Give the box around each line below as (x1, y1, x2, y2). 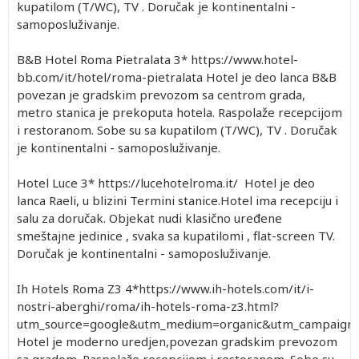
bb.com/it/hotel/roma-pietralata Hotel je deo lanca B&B (17, 68, 337, 85)
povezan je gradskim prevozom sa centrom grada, (17, 86, 305, 103)
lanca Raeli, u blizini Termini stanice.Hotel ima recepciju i (17, 192, 338, 208)
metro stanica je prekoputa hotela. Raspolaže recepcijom (17, 103, 342, 120)
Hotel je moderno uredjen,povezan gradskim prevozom (17, 333, 337, 349)
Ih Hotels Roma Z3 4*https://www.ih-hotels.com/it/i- (17, 280, 314, 296)
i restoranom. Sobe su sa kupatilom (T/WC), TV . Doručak (17, 121, 337, 138)
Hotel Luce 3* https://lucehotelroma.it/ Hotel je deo (17, 174, 315, 191)
